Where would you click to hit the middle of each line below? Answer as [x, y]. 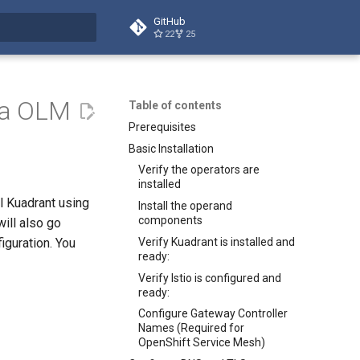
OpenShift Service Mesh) [202, 343]
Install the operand [185, 206]
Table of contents [175, 105]
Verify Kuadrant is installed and [217, 241]
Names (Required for [191, 328]
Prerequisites [162, 127]
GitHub [170, 21]
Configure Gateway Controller [213, 314]
